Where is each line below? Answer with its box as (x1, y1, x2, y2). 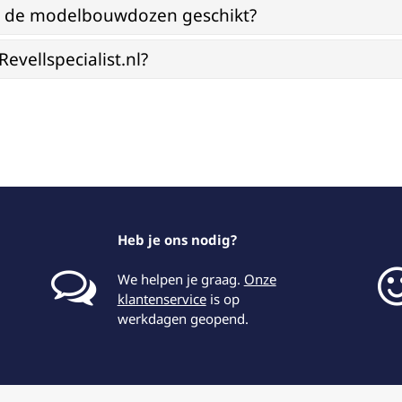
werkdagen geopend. (117, 310, 249, 328)
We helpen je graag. (117, 270, 244, 288)
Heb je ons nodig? (117, 231, 237, 249)
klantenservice (117, 290, 206, 308)
